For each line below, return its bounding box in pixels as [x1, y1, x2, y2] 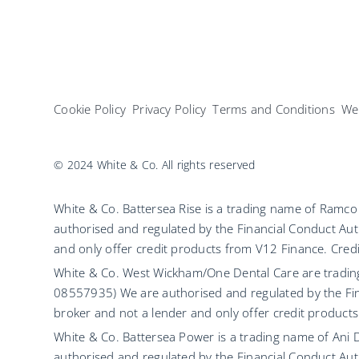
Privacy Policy [132, 101, 207, 118]
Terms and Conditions [212, 101, 335, 118]
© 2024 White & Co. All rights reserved [54, 157, 256, 173]
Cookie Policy [54, 101, 127, 118]
